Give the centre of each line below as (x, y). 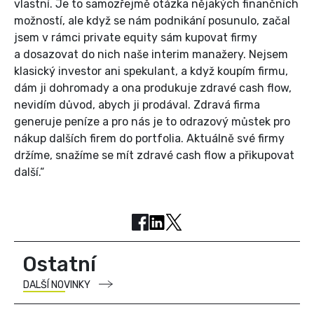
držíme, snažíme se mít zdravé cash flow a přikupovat (154, 156)
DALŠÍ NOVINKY (57, 285)
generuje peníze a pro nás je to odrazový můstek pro (152, 122)
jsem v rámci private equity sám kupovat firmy (136, 38)
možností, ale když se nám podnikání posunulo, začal (152, 21)
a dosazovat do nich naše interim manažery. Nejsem (151, 55)
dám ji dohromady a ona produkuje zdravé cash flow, (153, 88)
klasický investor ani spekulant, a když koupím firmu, (151, 71)
